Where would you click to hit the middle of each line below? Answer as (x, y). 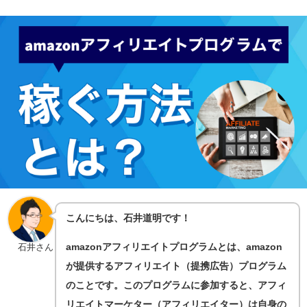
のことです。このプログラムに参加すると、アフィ (176, 285)
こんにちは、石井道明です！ (128, 218)
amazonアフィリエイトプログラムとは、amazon (174, 247)
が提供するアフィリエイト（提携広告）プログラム (176, 266)
